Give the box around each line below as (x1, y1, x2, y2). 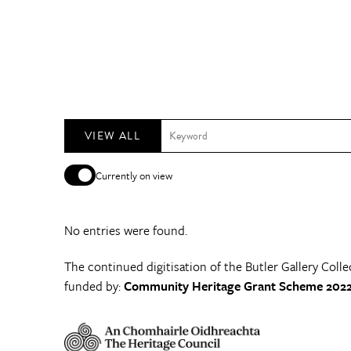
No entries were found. (64, 221, 187, 241)
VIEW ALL (85, 128, 141, 145)
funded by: (64, 276, 124, 295)
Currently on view (96, 167, 172, 183)
